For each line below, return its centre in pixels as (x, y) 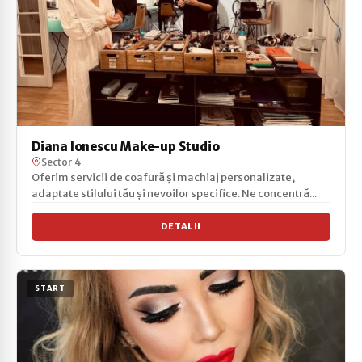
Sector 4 (61, 162)
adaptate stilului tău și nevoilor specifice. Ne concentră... (174, 193)
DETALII (181, 226)
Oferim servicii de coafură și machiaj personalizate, (163, 177)
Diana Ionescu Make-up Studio (126, 146)
